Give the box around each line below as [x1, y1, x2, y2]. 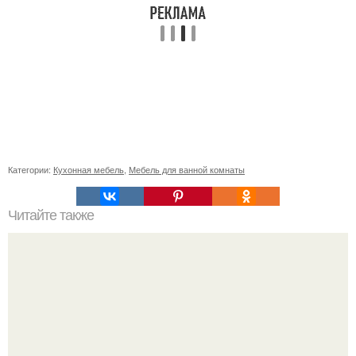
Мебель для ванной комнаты [129, 163, 245, 176]
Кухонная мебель [53, 163, 124, 176]
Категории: [8, 163, 53, 176]
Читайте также [8, 207, 94, 223]
